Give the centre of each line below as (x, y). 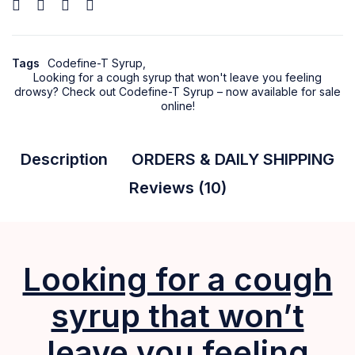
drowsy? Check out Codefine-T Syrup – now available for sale (177, 91)
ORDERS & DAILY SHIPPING (233, 159)
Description (64, 159)
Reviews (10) (177, 187)
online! (177, 105)
